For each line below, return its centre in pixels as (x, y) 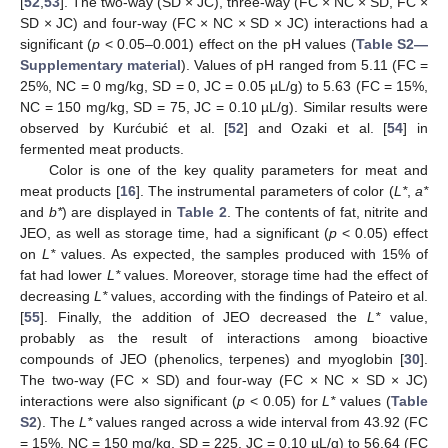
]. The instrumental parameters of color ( (264, 190)
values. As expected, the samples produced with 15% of (241, 253)
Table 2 (201, 211)
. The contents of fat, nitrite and (327, 211)
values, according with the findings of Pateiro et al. (267, 295)
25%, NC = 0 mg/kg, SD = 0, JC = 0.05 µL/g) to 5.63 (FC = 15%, (224, 85)
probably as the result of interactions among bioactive (224, 337)
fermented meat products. (102, 148)
